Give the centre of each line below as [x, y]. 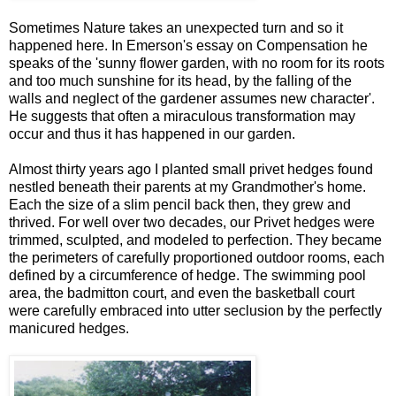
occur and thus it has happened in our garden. [152, 133]
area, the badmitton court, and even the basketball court [182, 293]
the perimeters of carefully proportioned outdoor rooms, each [197, 257]
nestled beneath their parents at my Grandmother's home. [187, 187]
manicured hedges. [69, 328]
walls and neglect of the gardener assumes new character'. [192, 98]
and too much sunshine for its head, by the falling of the [180, 80]
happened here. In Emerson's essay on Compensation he [188, 45]
